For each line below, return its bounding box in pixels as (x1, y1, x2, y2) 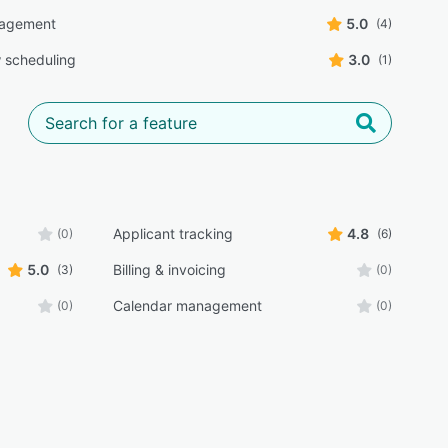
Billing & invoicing (112, 261, 226, 278)
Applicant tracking (112, 225, 233, 242)
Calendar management (112, 297, 262, 314)
